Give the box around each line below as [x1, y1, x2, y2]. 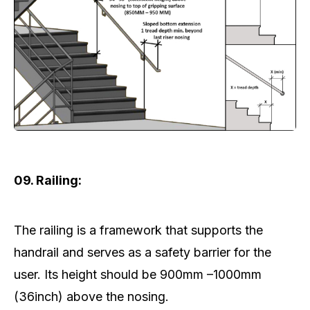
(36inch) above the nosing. [14, 289, 169, 304]
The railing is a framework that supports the [14, 223, 263, 238]
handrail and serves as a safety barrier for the [14, 245, 271, 260]
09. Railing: [14, 173, 82, 188]
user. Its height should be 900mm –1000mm [14, 267, 262, 282]
